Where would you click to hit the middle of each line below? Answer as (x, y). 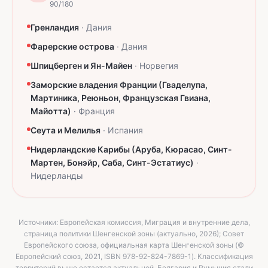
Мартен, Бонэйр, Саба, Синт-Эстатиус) (112, 163)
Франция (97, 111)
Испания (125, 130)
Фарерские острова (72, 47)
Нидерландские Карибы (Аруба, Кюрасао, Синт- (131, 150)
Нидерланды (57, 176)
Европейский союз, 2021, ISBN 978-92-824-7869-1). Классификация (134, 257)
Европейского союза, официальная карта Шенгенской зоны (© (134, 245)
